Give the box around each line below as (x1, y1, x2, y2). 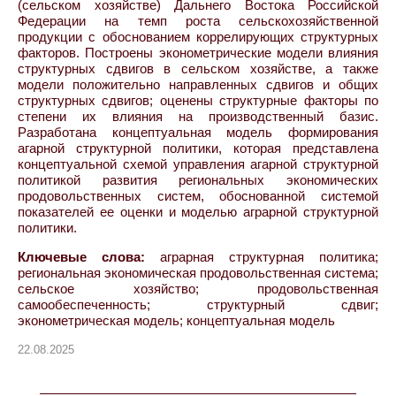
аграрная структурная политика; (145, 248, 378, 264)
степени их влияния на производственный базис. (18, 108, 378, 124)
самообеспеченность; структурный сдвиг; (18, 296, 378, 312)
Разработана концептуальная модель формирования (18, 124, 378, 140)
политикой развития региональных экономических (18, 171, 378, 187)
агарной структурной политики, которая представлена (18, 140, 378, 156)
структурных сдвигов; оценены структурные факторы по (18, 92, 378, 108)
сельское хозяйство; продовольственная (18, 280, 378, 296)
